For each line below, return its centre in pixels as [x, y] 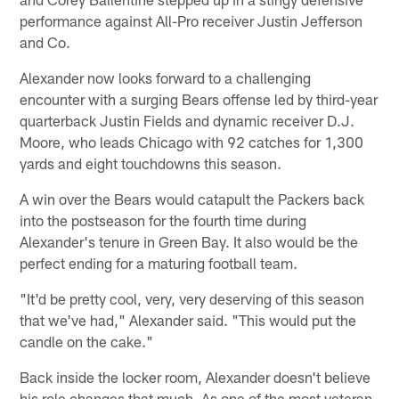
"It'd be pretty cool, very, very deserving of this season [192, 298]
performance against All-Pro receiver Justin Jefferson [191, 20]
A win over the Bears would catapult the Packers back [192, 198]
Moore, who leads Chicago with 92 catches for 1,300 [192, 141]
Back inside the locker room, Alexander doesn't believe [195, 376]
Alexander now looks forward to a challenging [166, 77]
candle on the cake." [87, 341]
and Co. [45, 41]
